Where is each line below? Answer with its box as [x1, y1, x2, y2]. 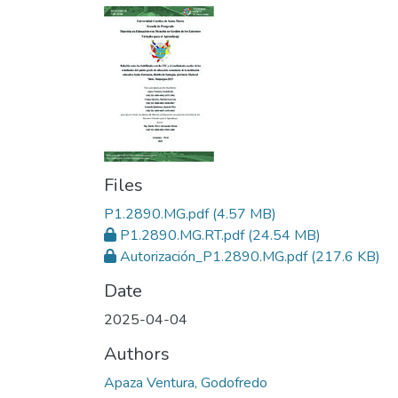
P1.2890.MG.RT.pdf [120, 226, 244, 245]
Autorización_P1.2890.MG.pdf [120, 247, 307, 267]
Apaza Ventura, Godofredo [104, 373, 267, 393]
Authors [104, 342, 170, 366]
